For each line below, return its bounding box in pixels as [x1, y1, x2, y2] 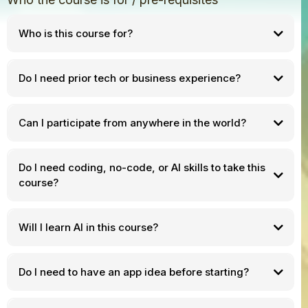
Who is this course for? [18, 26, 133, 40]
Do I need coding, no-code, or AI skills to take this [18, 160, 265, 174]
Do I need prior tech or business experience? [18, 71, 241, 85]
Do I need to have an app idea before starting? [18, 265, 249, 278]
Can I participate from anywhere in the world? [18, 115, 246, 129]
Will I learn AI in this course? [18, 220, 158, 234]
